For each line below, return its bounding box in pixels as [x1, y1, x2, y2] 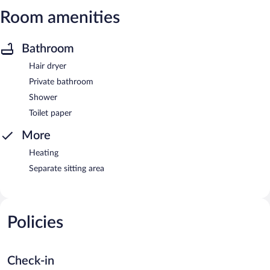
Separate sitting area [29, 164, 104, 173]
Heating [29, 148, 58, 157]
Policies [7, 213, 63, 231]
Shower [29, 93, 57, 102]
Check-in [7, 254, 54, 267]
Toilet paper [29, 108, 72, 118]
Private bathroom [29, 77, 93, 86]
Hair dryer [29, 61, 66, 71]
